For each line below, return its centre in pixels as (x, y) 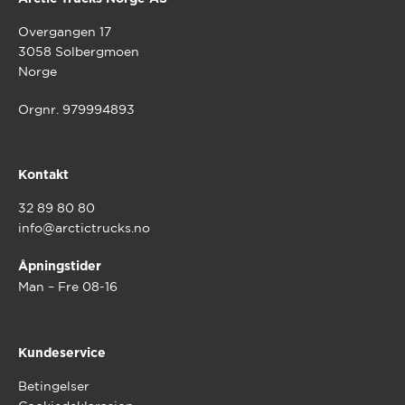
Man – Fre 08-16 (67, 287)
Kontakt (43, 176)
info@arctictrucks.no (84, 228)
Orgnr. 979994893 (76, 109)
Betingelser (53, 386)
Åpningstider (59, 267)
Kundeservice (61, 354)
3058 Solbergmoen (78, 51)
